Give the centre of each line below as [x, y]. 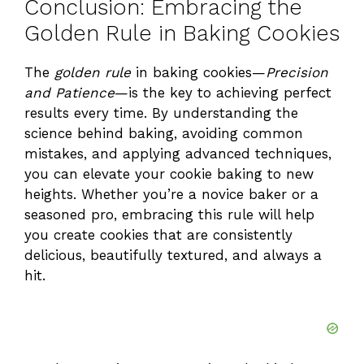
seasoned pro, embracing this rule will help [169, 214]
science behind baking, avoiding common [164, 133]
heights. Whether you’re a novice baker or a [171, 194]
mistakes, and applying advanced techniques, [178, 153]
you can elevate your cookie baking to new [169, 173]
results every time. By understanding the [161, 113]
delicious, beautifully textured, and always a [173, 255]
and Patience [69, 92]
